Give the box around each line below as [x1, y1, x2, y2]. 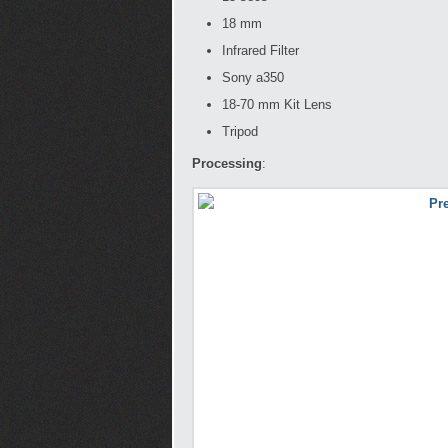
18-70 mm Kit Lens [222, 97, 332, 112]
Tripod [222, 124, 258, 139]
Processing [192, 156, 262, 171]
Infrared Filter [222, 43, 299, 58]
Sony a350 [222, 70, 284, 85]
